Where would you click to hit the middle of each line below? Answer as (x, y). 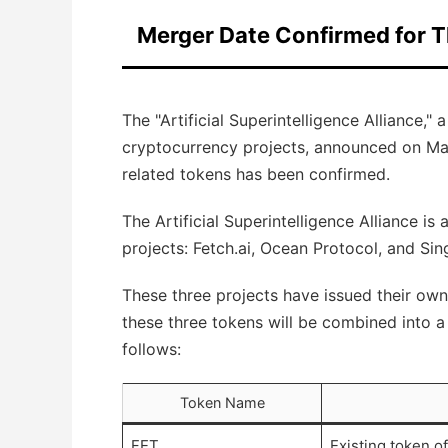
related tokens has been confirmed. (256, 174)
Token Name (222, 403)
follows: (151, 349)
